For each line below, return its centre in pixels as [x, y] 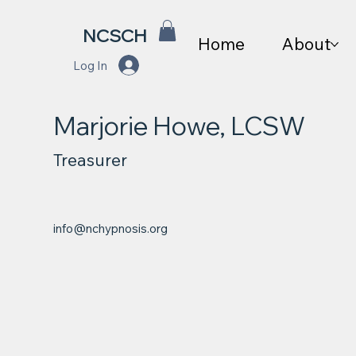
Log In [91, 65]
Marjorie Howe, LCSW [180, 125]
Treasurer [91, 159]
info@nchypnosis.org [111, 229]
